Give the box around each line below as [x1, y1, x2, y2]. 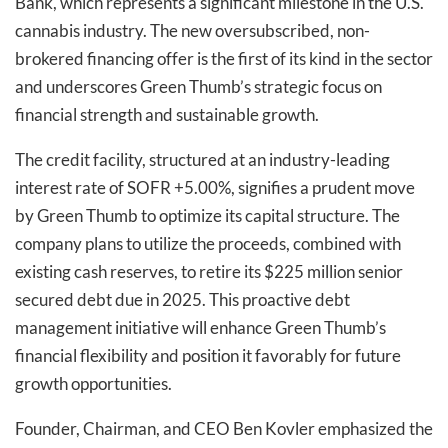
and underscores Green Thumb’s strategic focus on [15, 75, 382, 97]
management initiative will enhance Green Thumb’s [15, 316, 386, 338]
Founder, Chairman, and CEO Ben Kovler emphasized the [15, 417, 433, 439]
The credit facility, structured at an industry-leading [15, 148, 390, 170]
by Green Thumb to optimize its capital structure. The [15, 204, 400, 226]
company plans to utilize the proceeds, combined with [15, 232, 401, 254]
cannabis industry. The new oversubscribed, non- [15, 19, 370, 41]
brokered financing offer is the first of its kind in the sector [15, 47, 433, 69]
